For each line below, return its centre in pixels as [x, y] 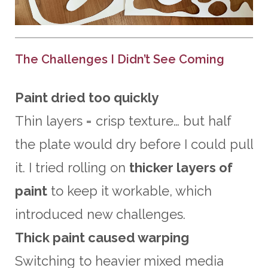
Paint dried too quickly [87, 98]
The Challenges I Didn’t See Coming [120, 60]
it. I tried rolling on [72, 168]
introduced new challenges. [100, 214]
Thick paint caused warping [102, 238]
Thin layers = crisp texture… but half [123, 121]
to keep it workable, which [130, 191]
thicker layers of [181, 168]
